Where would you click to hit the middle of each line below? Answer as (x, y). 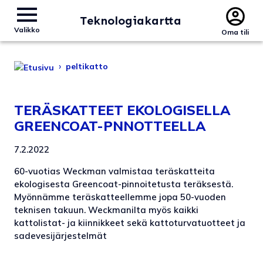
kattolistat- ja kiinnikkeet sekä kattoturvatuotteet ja (130, 222)
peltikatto (87, 66)
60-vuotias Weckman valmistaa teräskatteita (114, 171)
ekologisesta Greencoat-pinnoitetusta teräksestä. (124, 184)
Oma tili (235, 32)
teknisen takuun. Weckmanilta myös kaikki (106, 210)
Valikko (27, 30)
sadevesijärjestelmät (60, 235)
